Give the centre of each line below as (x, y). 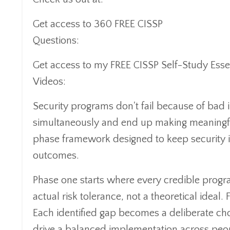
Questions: (57, 40)
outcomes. (56, 155)
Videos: (51, 81)
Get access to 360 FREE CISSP (98, 24)
